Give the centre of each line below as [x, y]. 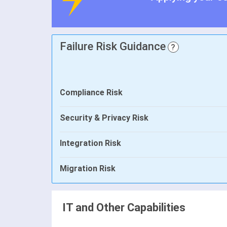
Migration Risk [88, 169]
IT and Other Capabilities [124, 208]
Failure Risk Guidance [113, 47]
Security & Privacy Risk [104, 118]
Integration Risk [90, 143]
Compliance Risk [91, 93]
